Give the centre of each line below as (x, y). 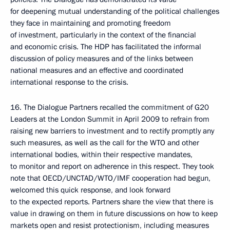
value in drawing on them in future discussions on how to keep (114, 214)
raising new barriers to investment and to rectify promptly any (112, 131)
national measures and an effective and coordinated (97, 70)
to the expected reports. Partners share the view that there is (112, 202)
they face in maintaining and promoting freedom (91, 23)
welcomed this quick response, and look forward (90, 190)
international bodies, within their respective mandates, (101, 155)
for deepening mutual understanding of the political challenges (115, 11)
